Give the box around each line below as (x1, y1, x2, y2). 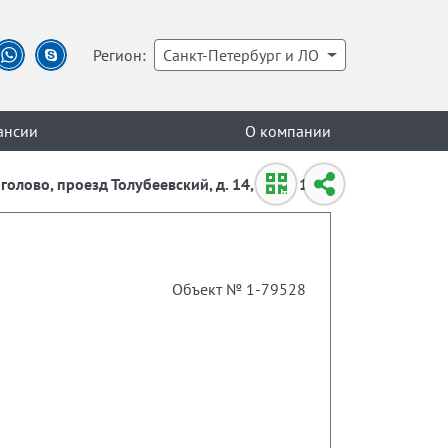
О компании (245, 120, 331, 141)
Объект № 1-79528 (171, 279, 306, 299)
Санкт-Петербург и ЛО (163, 45, 320, 66)
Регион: (93, 45, 147, 66)
